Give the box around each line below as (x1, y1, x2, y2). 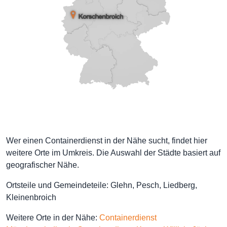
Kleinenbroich (6, 193, 56, 202)
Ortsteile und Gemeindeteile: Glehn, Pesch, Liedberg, (6, 181, 197, 190)
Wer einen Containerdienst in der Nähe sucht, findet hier (6, 136, 207, 145)
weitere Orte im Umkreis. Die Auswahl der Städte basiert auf (6, 148, 220, 157)
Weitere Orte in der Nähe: (6, 213, 99, 222)
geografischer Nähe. (6, 161, 79, 169)
